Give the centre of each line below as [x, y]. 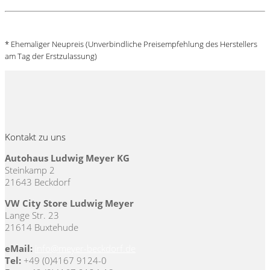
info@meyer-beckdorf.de [85, 249]
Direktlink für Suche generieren [67, 23]
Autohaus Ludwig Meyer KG [67, 158]
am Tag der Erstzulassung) [51, 57]
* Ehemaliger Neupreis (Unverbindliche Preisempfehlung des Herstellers [131, 45]
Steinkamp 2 [30, 170]
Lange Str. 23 [32, 215]
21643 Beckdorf [38, 182]
